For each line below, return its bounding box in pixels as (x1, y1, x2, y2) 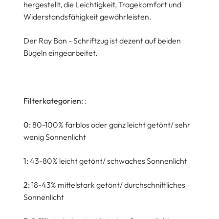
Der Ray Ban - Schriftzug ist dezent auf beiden (23, 36, 181, 45)
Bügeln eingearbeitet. (23, 48, 98, 58)
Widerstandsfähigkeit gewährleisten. (23, 12, 152, 22)
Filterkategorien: (23, 96, 85, 106)
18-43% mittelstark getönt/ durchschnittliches (31, 180, 185, 190)
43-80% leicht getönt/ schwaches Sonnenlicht (30, 156, 187, 166)
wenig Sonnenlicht (23, 132, 86, 142)
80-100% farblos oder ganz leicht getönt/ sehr (32, 120, 191, 130)
